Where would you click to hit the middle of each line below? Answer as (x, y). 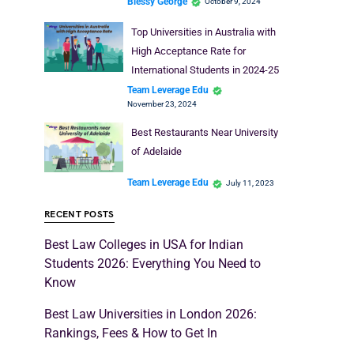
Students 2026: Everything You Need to (153, 263)
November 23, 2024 (162, 104)
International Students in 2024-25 (205, 70)
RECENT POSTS (79, 214)
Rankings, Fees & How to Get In (131, 333)
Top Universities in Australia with (203, 32)
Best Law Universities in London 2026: (151, 314)
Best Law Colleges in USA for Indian (144, 244)
